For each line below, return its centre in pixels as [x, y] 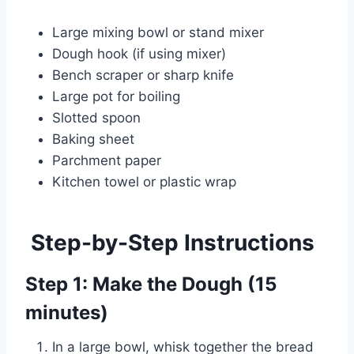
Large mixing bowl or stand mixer [158, 33]
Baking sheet [93, 139]
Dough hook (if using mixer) [139, 54]
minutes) [67, 313]
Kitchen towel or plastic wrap [144, 182]
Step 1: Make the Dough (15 [151, 284]
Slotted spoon [96, 118]
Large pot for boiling [116, 97]
